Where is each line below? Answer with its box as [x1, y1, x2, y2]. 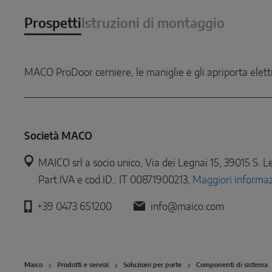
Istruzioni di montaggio [81, 17, 225, 31]
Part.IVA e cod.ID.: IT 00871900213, [38, 175, 192, 186]
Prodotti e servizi [57, 262, 109, 269]
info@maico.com [151, 202, 224, 212]
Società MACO [24, 131, 92, 142]
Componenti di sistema [196, 262, 268, 269]
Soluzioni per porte [123, 262, 182, 269]
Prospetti [24, 17, 81, 31]
